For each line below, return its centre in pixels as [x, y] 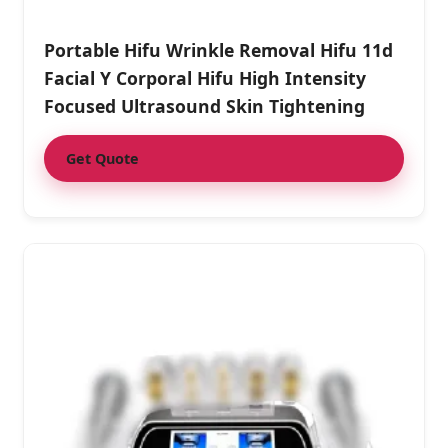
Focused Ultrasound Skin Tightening [204, 106]
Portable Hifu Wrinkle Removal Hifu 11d [218, 50]
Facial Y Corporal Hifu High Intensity [205, 78]
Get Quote [102, 159]
